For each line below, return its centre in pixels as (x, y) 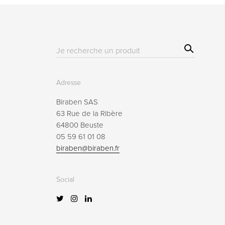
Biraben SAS (77, 102)
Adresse (69, 83)
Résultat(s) (71, 51)
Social (65, 180)
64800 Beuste (80, 125)
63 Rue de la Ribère (89, 114)
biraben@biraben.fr (88, 148)
